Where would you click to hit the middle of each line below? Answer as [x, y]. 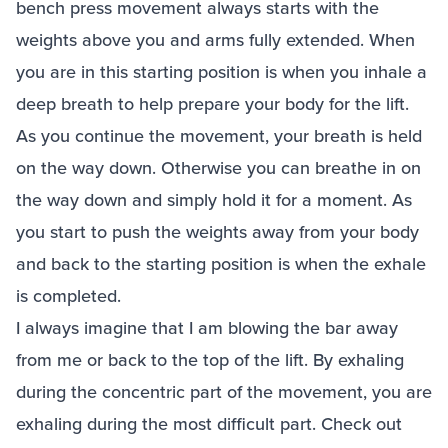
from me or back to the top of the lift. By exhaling [210, 360]
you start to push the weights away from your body [217, 232]
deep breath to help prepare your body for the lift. [212, 104]
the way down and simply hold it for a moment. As [214, 200]
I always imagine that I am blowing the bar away [207, 328]
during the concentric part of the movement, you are [224, 392]
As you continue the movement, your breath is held [219, 136]
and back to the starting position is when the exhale [221, 264]
